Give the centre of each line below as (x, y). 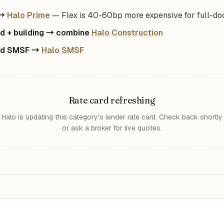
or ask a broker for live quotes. (112, 128)
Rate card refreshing (112, 100)
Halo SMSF (63, 50)
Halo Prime (28, 15)
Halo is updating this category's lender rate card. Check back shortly (112, 117)
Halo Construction (127, 33)
